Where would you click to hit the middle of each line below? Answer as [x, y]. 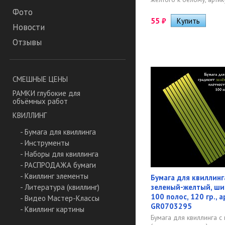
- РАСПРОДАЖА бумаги [58, 165]
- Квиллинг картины [52, 209]
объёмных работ [40, 101]
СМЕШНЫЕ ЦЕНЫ [40, 79]
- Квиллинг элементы [54, 176]
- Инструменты [45, 143]
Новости [29, 27]
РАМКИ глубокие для [46, 93]
